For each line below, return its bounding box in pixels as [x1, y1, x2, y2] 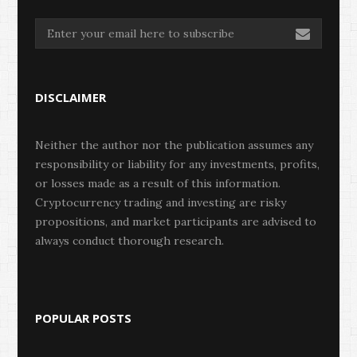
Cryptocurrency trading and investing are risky [35, 194, 286, 210]
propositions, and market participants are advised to [35, 214, 316, 229]
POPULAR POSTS [35, 309, 131, 326]
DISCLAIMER [35, 88, 106, 105]
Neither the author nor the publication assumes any [35, 137, 313, 152]
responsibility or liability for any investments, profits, [35, 156, 320, 171]
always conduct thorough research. [35, 233, 224, 248]
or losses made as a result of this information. [35, 175, 280, 190]
